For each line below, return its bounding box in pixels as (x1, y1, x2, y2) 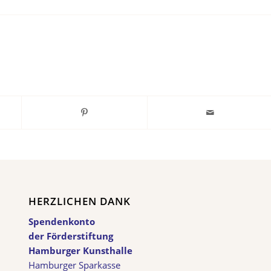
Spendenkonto (28, 215, 95, 228)
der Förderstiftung (28, 230, 113, 243)
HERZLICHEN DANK (28, 194, 131, 208)
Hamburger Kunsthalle (28, 244, 132, 257)
